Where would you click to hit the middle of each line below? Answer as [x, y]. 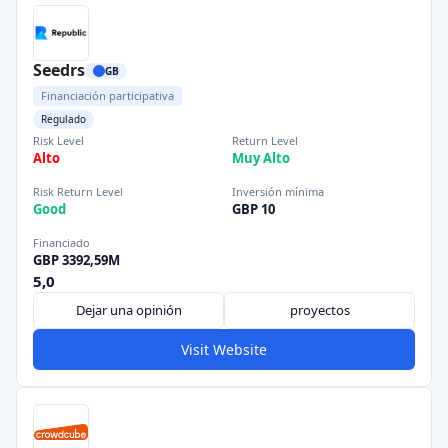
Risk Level [58, 140]
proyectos [319, 310]
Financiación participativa [107, 95]
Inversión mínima [278, 191]
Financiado [61, 242]
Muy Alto [261, 158]
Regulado [63, 119]
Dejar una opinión [128, 310]
